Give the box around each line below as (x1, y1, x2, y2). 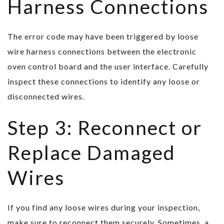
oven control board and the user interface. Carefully (7, 61, 208, 71)
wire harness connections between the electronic (7, 46, 196, 56)
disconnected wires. (7, 91, 84, 101)
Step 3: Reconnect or (7, 116, 202, 139)
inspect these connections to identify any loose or (7, 76, 200, 86)
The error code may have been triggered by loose (7, 31, 198, 41)
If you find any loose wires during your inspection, (7, 202, 200, 212)
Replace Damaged (7, 141, 175, 164)
